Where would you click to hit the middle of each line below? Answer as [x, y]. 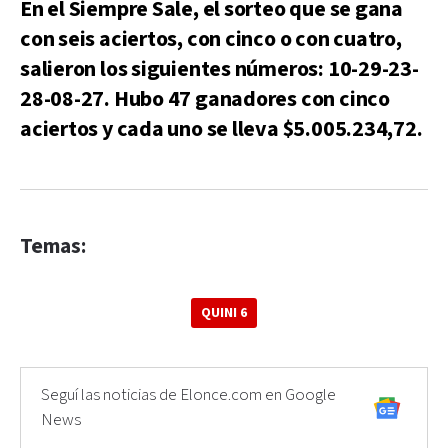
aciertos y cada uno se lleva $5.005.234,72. [221, 129]
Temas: [53, 246]
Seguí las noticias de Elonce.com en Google [188, 394]
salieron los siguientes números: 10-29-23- [219, 69]
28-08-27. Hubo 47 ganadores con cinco [205, 99]
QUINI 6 [224, 312]
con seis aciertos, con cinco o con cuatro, [211, 39]
